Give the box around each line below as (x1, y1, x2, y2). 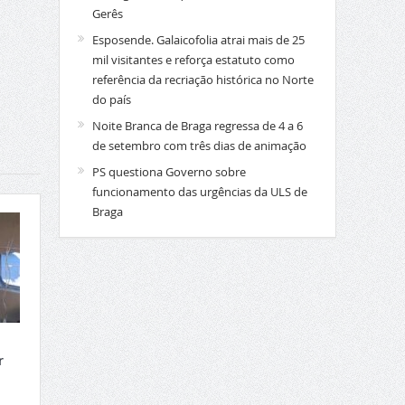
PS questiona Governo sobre (91, 164, 246, 180)
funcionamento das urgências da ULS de (91, 184, 307, 200)
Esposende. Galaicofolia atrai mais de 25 (91, 32, 305, 48)
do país (91, 91, 131, 108)
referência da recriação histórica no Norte (91, 71, 314, 88)
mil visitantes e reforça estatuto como (91, 52, 295, 68)
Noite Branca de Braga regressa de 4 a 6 (91, 118, 303, 134)
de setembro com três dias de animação (91, 137, 306, 154)
